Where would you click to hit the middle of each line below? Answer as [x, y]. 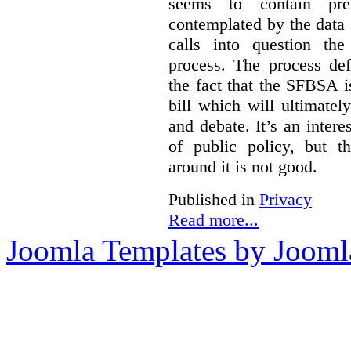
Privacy [286, 200]
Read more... [213, 220]
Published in [212, 200]
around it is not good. [243, 167]
